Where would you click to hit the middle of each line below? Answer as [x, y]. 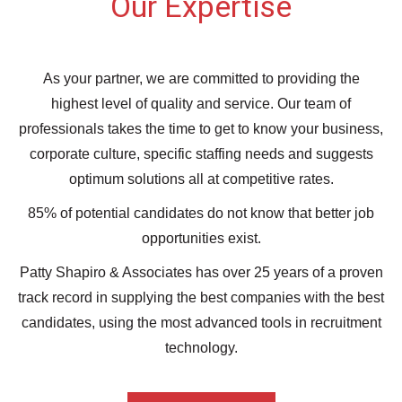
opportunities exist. [201, 238]
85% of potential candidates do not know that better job [201, 213]
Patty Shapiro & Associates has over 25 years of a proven [201, 272]
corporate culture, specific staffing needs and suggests [201, 154]
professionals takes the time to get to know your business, [201, 129]
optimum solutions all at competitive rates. [201, 179]
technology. [201, 348]
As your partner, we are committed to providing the [201, 79]
